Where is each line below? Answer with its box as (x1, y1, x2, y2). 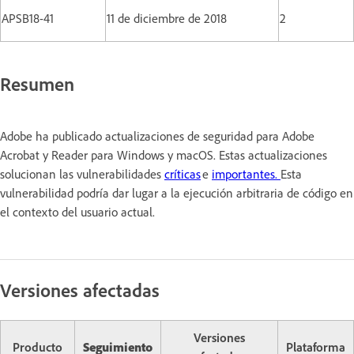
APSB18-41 (2, 10, 54, 26)
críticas (164, 165, 201, 182)
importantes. (212, 165, 281, 182)
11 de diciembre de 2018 (107, 10, 227, 26)
